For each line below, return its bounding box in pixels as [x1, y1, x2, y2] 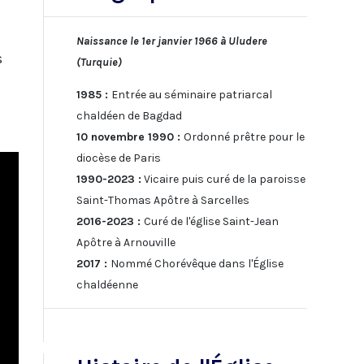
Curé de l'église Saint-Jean [143, 214, 279, 228]
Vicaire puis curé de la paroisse [141, 171, 305, 186]
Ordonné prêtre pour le [183, 129, 305, 144]
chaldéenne [76, 277, 138, 292]
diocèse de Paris [76, 150, 161, 165]
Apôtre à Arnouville [76, 235, 175, 249]
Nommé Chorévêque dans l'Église [110, 256, 284, 271]
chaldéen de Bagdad [76, 108, 182, 123]
